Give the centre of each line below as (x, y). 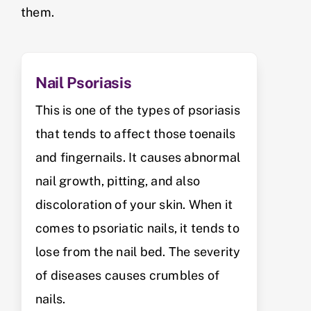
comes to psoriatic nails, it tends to (137, 228)
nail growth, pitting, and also (118, 180)
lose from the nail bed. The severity (138, 251)
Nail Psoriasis (84, 82)
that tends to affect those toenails (136, 133)
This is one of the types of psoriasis (138, 110)
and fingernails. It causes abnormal (138, 157)
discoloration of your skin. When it (134, 204)
